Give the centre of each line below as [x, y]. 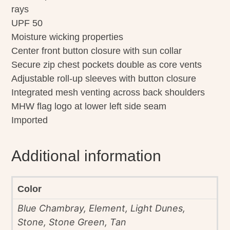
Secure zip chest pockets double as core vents [107, 65]
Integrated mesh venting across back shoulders [108, 93]
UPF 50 [27, 23]
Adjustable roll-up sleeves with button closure [104, 79]
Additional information [87, 156]
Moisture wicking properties [68, 37]
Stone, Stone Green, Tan [72, 222]
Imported [30, 120]
